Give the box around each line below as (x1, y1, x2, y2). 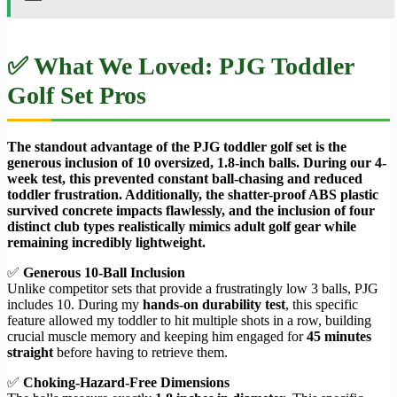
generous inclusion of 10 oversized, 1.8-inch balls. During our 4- (7, 155, 386, 171)
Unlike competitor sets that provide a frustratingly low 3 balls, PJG (7, 281, 378, 297)
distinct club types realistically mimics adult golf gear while (7, 219, 356, 235)
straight (7, 345, 53, 361)
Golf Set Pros (7, 82, 146, 110)
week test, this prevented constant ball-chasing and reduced (7, 171, 362, 187)
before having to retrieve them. (53, 345, 228, 361)
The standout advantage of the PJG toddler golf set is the (7, 139, 346, 155)
